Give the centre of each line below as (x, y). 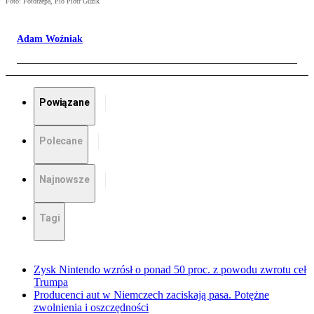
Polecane (61, 141)
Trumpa (51, 282)
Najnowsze (64, 180)
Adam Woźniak (50, 39)
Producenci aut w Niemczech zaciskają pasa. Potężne (151, 295)
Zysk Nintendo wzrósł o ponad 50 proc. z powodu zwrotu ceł (170, 270)
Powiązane (64, 103)
